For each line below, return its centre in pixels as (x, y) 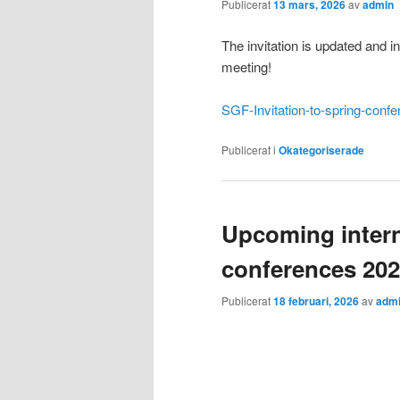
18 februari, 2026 (316, 300)
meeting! (246, 66)
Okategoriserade (321, 150)
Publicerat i (249, 150)
